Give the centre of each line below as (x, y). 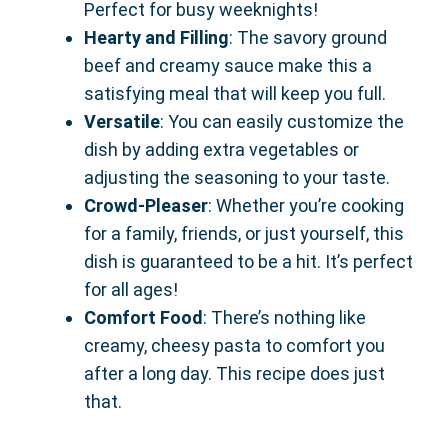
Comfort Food (143, 317)
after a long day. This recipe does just (234, 373)
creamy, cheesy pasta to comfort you (234, 345)
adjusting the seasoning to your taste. (237, 177)
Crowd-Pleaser (146, 205)
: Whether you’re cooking (306, 205)
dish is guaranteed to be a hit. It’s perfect (248, 261)
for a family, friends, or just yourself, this (244, 233)
